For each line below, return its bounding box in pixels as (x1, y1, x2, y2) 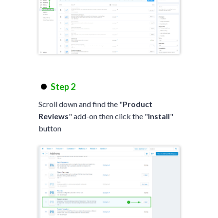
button (38, 123, 61, 133)
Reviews (38, 111, 69, 121)
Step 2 (50, 81, 75, 92)
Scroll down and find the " (38, 99, 123, 109)
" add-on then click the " (68, 111, 148, 121)
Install (147, 111, 170, 121)
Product (122, 99, 152, 109)
